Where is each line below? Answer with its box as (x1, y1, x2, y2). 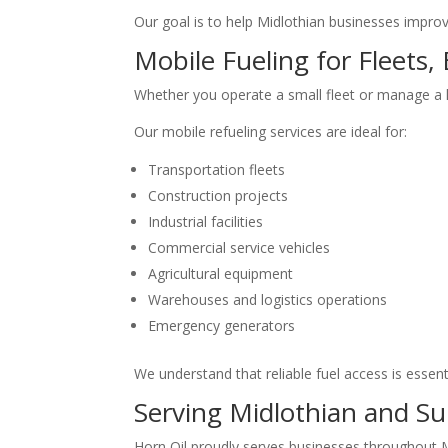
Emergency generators (148, 316, 296, 336)
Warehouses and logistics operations (148, 290, 388, 310)
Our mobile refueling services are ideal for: (134, 122, 408, 142)
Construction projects (148, 186, 289, 206)
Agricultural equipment (148, 264, 294, 284)
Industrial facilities (148, 212, 264, 232)
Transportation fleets (148, 160, 286, 180)
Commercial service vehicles (148, 238, 331, 258)
